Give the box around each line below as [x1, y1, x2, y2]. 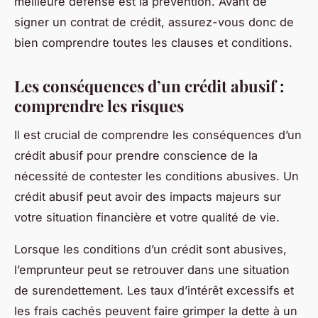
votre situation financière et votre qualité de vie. [14, 209, 280, 224]
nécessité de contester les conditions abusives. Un [14, 168, 299, 183]
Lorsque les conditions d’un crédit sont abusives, [14, 241, 287, 256]
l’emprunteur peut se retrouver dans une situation [14, 262, 290, 277]
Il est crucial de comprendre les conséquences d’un [14, 127, 302, 142]
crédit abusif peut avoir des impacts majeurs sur [14, 189, 281, 204]
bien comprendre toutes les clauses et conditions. [14, 35, 292, 50]
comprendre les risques [14, 94, 184, 116]
